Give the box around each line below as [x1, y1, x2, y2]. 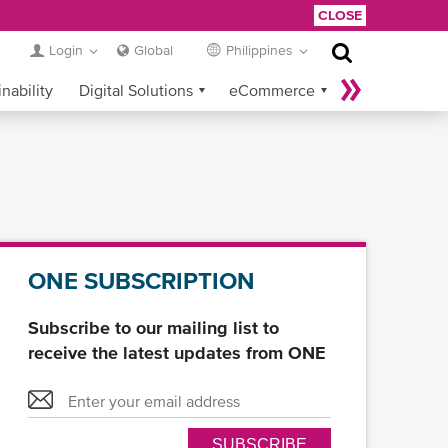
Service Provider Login [198, 123, 355, 141]
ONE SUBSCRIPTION [28, 267, 255, 294]
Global [134, 42, 173, 58]
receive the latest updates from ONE [28, 342, 326, 363]
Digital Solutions [79, 81, 193, 99]
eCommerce [229, 81, 315, 99]
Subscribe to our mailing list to [28, 317, 279, 338]
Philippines [226, 42, 293, 58]
